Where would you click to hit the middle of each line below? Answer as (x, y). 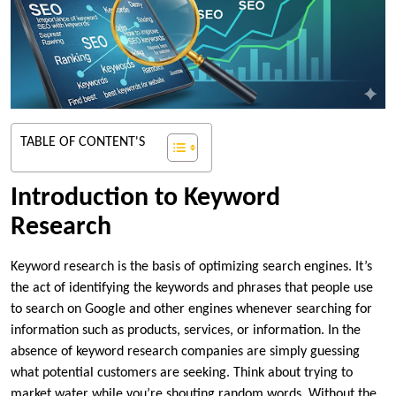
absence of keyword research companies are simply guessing (185, 352)
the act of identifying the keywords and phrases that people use (192, 289)
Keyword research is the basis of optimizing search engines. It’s (191, 267)
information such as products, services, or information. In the (186, 331)
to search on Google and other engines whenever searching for (191, 310)
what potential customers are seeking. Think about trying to (182, 373)
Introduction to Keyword (145, 199)
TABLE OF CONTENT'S (83, 143)
